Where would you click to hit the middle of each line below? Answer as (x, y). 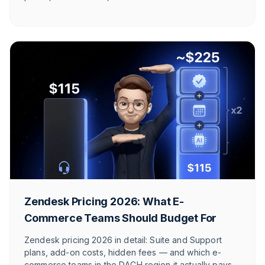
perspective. (49, 9)
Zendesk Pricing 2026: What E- (104, 202)
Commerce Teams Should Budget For (121, 218)
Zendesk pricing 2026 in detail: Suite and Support (123, 240)
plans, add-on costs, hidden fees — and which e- (123, 253)
